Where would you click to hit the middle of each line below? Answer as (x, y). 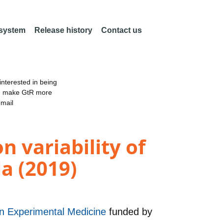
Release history (63, 30)
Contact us (121, 30)
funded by (131, 211)
